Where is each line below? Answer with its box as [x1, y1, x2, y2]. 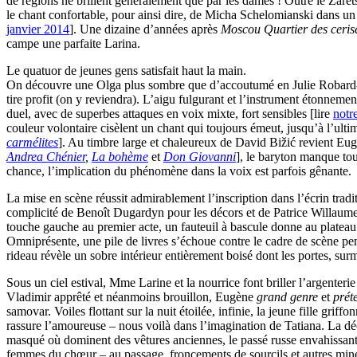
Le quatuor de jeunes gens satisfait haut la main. [6, 64, 246, 78]
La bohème [92, 150, 148, 164]
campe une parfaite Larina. [6, 37, 140, 51]
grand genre [257, 290, 318, 304]
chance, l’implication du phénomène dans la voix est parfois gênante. [6, 164, 351, 178]
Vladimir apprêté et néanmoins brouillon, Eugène [6, 290, 257, 304]
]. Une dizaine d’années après [69, 22, 221, 37]
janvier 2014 [6, 22, 69, 37]
